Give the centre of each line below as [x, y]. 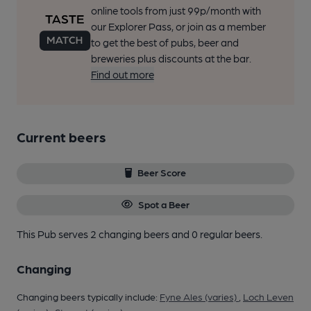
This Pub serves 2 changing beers [94, 234]
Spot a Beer [163, 204]
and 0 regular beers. [217, 234]
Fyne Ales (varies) [199, 296]
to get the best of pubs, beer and [165, 43]
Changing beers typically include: [88, 296]
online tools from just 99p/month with [176, 11]
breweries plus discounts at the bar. [171, 59]
